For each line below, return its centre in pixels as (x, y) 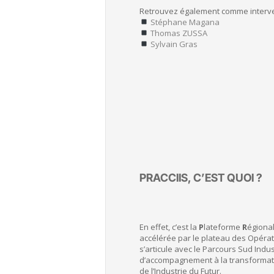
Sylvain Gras (174, 44)
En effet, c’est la (169, 227)
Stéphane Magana (185, 22)
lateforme (223, 227)
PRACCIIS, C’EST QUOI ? (201, 178)
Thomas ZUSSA (179, 33)
